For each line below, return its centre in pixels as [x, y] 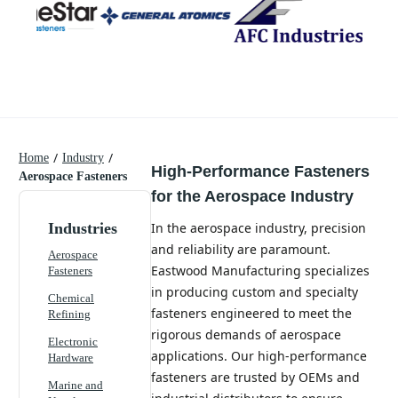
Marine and [76, 385]
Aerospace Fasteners [73, 176]
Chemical [71, 298]
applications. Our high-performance [259, 356]
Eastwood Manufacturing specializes [260, 271]
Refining [69, 315]
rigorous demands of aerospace [246, 335]
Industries [83, 228]
